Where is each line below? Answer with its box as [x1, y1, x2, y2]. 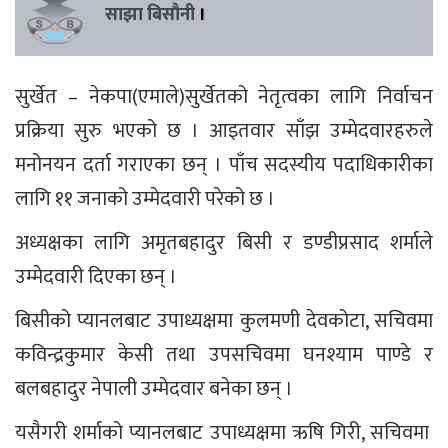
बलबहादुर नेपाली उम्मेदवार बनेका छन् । [15, 371, 293, 406]
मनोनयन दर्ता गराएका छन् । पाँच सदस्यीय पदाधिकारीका [15, 147, 433, 182]
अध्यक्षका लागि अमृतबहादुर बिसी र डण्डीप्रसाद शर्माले [15, 225, 433, 260]
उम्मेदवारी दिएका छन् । [15, 259, 177, 294]
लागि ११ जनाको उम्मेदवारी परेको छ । [15, 181, 275, 216]
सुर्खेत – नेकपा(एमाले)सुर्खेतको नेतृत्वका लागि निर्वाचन [15, 79, 433, 114]
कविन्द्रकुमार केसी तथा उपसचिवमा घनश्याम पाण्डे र [15, 337, 433, 372]
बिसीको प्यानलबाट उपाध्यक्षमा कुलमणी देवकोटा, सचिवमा [15, 303, 433, 338]
